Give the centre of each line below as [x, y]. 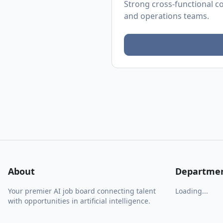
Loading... [192, 191]
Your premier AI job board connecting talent [82, 191]
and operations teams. [167, 16]
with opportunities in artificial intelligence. [79, 201]
